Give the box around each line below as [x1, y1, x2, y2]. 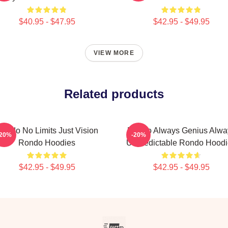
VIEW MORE [94, 49, 134, 56]
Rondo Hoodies [18, 138, 75, 147]
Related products [64, 87, 164, 101]
